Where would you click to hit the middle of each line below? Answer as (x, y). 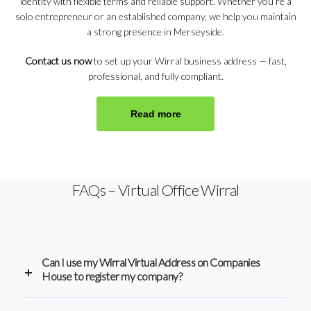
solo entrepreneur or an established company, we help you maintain (155, 16)
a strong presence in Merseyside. (155, 31)
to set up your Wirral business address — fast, (189, 60)
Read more (155, 114)
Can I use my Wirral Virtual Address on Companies (151, 262)
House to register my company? (112, 276)
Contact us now (58, 60)
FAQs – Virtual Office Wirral (155, 190)
